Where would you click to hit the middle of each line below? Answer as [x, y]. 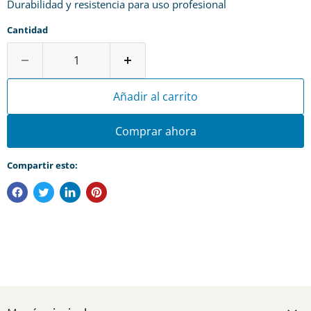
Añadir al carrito [155, 96]
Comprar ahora [155, 131]
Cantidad [27, 30]
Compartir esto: [42, 165]
